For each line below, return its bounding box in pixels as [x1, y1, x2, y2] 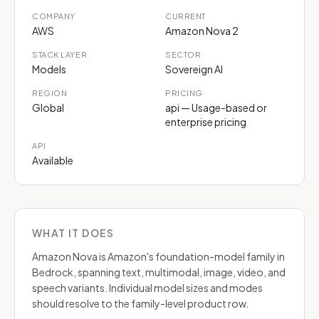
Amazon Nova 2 [165, 24, 239, 37]
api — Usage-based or [165, 101, 267, 114]
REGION [32, 88, 68, 98]
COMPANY [32, 11, 75, 21]
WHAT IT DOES [32, 226, 115, 239]
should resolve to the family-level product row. [32, 297, 249, 310]
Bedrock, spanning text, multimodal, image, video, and [32, 266, 286, 278]
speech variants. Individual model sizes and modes [32, 281, 263, 294]
